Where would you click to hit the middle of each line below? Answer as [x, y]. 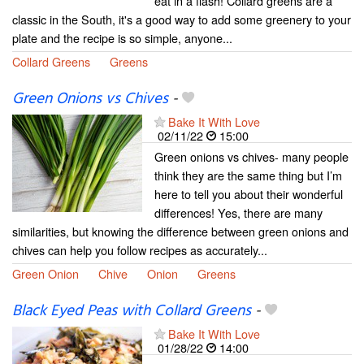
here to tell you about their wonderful [249, 194]
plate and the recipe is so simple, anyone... [122, 37]
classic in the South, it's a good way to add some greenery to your [182, 19]
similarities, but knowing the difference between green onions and [180, 231]
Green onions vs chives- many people [251, 156]
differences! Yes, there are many [238, 212]
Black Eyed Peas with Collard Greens [132, 312]
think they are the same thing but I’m [248, 175]
